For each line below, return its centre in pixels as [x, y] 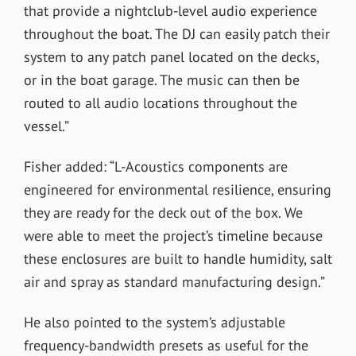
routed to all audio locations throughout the [160, 103]
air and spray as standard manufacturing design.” [174, 281]
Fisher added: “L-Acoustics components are [155, 166]
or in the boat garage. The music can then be [161, 79]
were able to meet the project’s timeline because [173, 235]
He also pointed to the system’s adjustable [154, 322]
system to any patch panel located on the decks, [171, 56]
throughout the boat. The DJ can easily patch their [176, 33]
